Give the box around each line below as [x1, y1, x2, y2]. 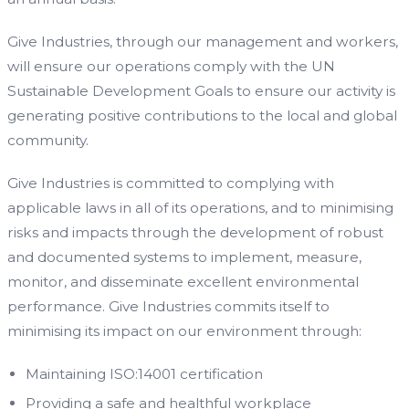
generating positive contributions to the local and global [7, 106, 397, 124]
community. [7, 131, 89, 149]
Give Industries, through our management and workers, [7, 32, 398, 50]
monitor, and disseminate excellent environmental [7, 272, 359, 290]
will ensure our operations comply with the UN [7, 57, 335, 75]
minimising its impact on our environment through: [7, 321, 362, 340]
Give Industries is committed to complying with [7, 173, 334, 192]
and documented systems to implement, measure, [7, 247, 362, 266]
